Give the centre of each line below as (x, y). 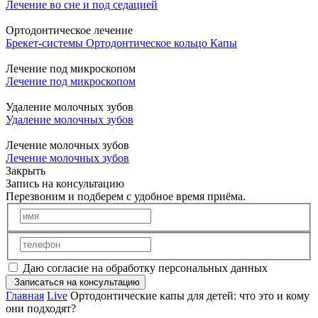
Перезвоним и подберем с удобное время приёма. (126, 196)
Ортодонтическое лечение (69, 30)
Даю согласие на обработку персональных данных (145, 268)
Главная (25, 296)
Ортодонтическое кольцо (148, 43)
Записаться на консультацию (77, 283)
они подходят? (41, 309)
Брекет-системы (46, 43)
